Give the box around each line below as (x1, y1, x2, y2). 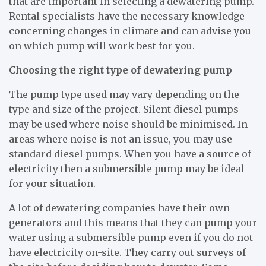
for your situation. (9, 178, 96, 189)
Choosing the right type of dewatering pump (9, 64, 232, 76)
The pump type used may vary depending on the (9, 88, 239, 100)
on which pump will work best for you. (9, 40, 195, 52)
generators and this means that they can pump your (9, 217, 257, 229)
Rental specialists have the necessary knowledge (9, 10, 245, 22)
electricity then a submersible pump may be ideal (9, 163, 245, 175)
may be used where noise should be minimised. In (9, 118, 248, 130)
